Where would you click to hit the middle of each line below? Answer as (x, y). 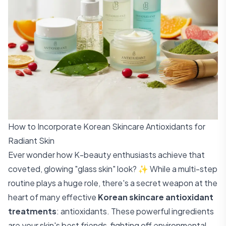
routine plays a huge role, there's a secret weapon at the (113, 183)
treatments (32, 211)
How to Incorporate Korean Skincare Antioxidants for (107, 126)
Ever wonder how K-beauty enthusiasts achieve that (106, 155)
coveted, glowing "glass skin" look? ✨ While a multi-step (113, 169)
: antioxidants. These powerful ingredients (135, 211)
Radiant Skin (31, 140)
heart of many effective (53, 197)
